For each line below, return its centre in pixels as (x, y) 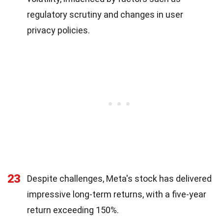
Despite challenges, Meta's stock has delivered (119, 179)
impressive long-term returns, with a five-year (117, 194)
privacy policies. (58, 30)
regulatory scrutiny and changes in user (105, 14)
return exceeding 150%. (73, 210)
